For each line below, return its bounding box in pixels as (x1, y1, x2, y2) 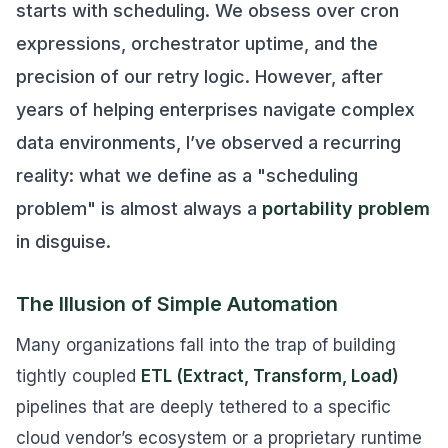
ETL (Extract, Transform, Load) (141, 366, 399, 386)
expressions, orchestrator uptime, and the (16, 33, 378, 54)
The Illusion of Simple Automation (16, 292, 338, 316)
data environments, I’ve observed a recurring (16, 132, 401, 153)
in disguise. (16, 231, 111, 252)
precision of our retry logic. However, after (16, 66, 383, 87)
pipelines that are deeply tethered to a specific (16, 397, 391, 417)
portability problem (262, 198, 430, 219)
